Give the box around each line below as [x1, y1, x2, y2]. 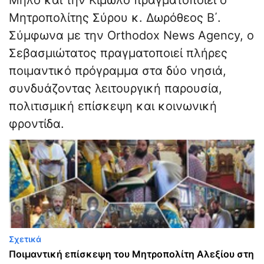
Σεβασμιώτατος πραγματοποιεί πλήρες [9, 46, 227, 61]
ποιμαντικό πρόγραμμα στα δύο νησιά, [9, 64, 226, 78]
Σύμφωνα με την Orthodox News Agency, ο [9, 28, 254, 43]
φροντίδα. [9, 117, 64, 131]
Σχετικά [9, 234, 41, 245]
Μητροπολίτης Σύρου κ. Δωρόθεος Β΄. [9, 11, 221, 25]
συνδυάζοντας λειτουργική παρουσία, [9, 81, 222, 96]
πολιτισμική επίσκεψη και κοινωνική [9, 99, 217, 114]
